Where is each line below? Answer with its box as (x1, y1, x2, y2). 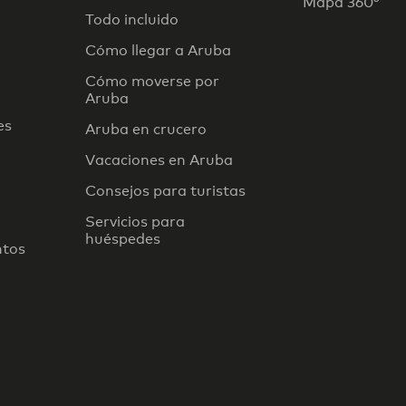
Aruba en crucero (85, 120, 207, 138)
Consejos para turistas (85, 181, 246, 199)
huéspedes (85, 229, 160, 247)
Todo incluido (85, 10, 179, 28)
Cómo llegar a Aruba (85, 41, 231, 59)
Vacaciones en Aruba (85, 150, 233, 169)
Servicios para (85, 212, 185, 230)
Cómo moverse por (85, 72, 219, 90)
